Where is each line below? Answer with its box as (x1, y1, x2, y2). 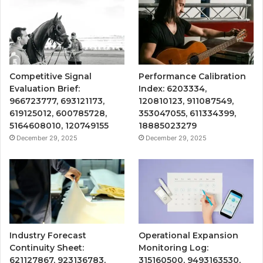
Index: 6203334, (139, 83, 207, 95)
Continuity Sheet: (9, 242, 84, 254)
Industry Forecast (9, 230, 86, 241)
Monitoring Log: (139, 242, 209, 254)
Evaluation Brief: (9, 83, 80, 95)
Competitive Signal (9, 71, 92, 82)
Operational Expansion (139, 230, 239, 241)
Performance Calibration (139, 71, 247, 82)
